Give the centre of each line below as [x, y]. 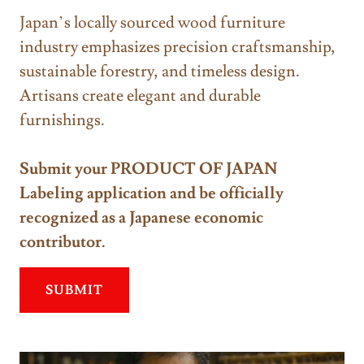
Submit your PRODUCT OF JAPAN [149, 169]
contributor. [63, 242]
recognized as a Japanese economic [141, 217]
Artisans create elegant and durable [140, 95]
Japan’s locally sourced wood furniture [152, 22]
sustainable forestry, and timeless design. [160, 71]
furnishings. [62, 120]
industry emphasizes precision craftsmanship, [178, 47]
